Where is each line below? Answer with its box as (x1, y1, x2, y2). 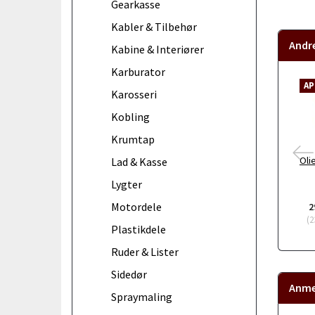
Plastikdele (111, 221, 166, 236)
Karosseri (111, 86, 157, 101)
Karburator (111, 64, 165, 79)
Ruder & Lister (111, 244, 179, 259)
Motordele (111, 199, 162, 214)
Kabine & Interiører (111, 41, 204, 56)
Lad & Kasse (111, 154, 167, 169)
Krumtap (111, 131, 155, 146)
